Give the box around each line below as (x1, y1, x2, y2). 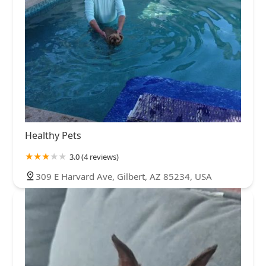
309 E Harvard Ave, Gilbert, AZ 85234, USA (36, 170, 212, 182)
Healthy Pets (25, 128, 81, 142)
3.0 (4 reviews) (69, 151, 119, 162)
